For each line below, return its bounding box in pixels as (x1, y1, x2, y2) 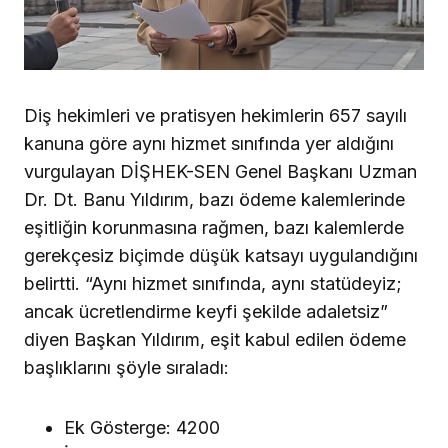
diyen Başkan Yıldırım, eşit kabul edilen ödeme (24, 328, 406, 350)
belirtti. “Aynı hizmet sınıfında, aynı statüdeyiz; (24, 272, 402, 294)
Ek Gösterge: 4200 (64, 416, 220, 438)
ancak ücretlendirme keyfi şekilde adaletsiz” (24, 300, 388, 322)
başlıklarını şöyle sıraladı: (24, 356, 229, 378)
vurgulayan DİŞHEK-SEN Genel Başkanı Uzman (24, 160, 417, 182)
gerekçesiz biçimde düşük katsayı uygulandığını (24, 244, 418, 266)
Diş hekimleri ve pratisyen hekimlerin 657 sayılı (24, 104, 407, 126)
